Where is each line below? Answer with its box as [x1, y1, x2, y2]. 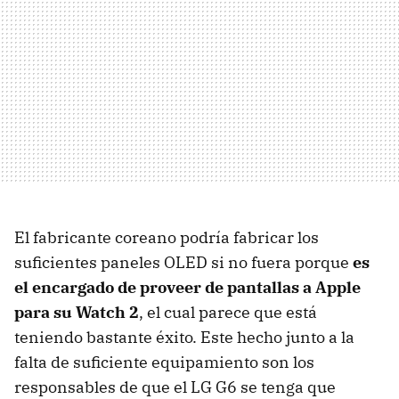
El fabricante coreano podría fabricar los [14, 226, 319, 248]
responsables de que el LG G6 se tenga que [14, 376, 336, 397]
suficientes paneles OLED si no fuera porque [14, 251, 353, 273]
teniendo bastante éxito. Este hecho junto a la [14, 326, 354, 347]
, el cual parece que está [139, 301, 317, 322]
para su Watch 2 [14, 301, 139, 322]
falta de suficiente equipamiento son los [14, 351, 314, 372]
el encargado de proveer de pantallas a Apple [14, 276, 361, 297]
